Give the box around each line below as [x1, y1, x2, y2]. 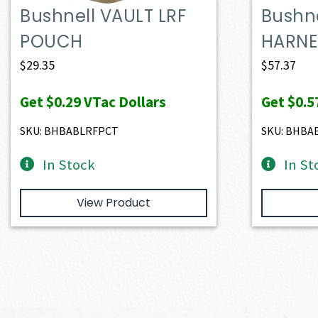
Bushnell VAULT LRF [20, 4, 187, 28]
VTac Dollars [81, 92, 167, 111]
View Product [76, 194, 150, 211]
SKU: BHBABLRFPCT [20, 123, 119, 138]
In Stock [43, 155, 96, 174]
